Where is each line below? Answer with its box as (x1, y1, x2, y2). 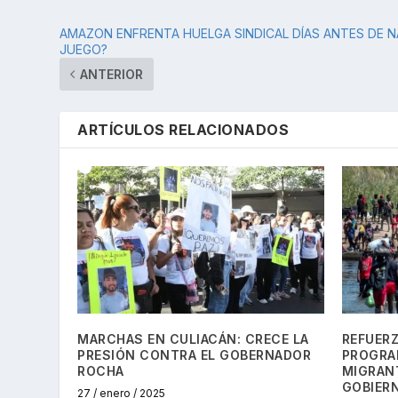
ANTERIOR (80, 66, 144, 82)
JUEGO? (60, 41, 108, 57)
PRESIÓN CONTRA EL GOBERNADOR (77, 347, 312, 362)
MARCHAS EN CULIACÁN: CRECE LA (77, 331, 309, 346)
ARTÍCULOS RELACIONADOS (77, 120, 290, 139)
